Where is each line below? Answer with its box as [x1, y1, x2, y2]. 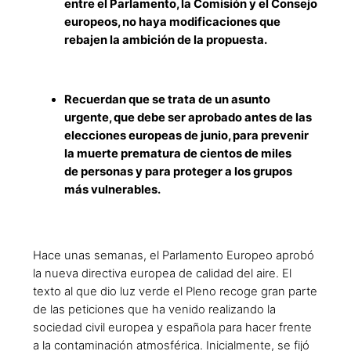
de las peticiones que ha [33, 302, 168, 317]
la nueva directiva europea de [33, 266, 196, 280]
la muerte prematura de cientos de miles [64, 147, 291, 161]
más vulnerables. [64, 183, 161, 197]
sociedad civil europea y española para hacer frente [33, 320, 312, 335]
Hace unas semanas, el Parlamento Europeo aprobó [33, 248, 314, 262]
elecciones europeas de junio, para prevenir [64, 128, 309, 143]
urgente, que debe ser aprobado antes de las [64, 110, 312, 125]
